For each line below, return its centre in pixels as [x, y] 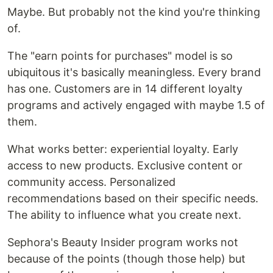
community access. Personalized [91, 182]
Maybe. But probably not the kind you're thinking [134, 12]
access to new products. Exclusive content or [125, 166]
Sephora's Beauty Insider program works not [123, 243]
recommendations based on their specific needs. [133, 199]
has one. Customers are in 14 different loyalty [125, 89]
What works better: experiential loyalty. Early [123, 149]
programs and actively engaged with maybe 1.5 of [136, 105]
